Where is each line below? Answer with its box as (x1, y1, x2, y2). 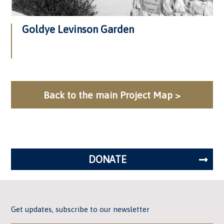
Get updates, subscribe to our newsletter (11, 205, 150, 213)
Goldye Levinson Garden (22, 23, 134, 35)
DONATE (88, 153, 126, 165)
